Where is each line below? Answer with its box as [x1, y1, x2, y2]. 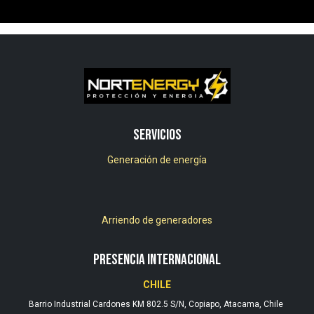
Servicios [132, 126, 182, 144]
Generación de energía [107, 154, 207, 166]
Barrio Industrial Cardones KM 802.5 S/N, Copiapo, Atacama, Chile [29, 299, 285, 310]
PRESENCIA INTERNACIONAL [93, 251, 221, 269]
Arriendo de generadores [102, 214, 212, 226]
